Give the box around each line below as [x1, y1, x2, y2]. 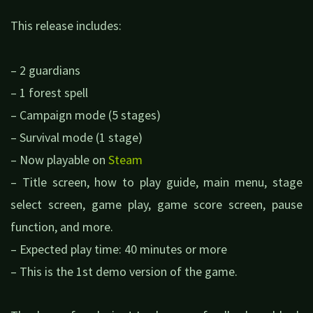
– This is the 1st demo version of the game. [10, 263, 238, 279]
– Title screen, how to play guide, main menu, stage [10, 173, 303, 190]
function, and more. [10, 218, 113, 235]
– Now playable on [10, 151, 108, 168]
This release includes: [10, 17, 122, 34]
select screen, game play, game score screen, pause [10, 196, 303, 212]
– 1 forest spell [10, 84, 88, 101]
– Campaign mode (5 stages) [10, 106, 161, 123]
